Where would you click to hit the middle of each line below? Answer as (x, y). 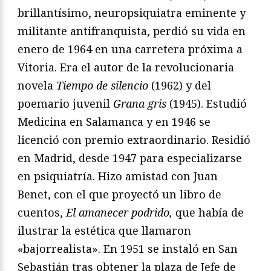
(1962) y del (180, 86)
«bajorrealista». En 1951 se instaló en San (128, 249)
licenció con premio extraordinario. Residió (134, 140)
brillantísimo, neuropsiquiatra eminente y (132, 13)
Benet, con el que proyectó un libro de (119, 194)
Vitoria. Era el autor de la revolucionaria (126, 67)
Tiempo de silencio (102, 86)
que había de (208, 213)
